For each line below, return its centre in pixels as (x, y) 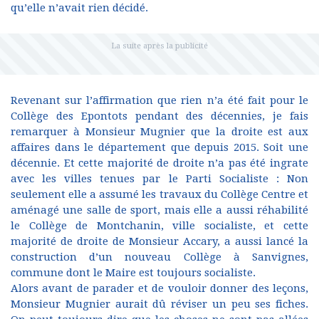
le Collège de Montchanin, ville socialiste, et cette (159, 226)
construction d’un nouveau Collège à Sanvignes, (159, 257)
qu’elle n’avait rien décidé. (79, 8)
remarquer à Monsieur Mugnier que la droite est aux (159, 132)
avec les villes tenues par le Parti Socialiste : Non (159, 179)
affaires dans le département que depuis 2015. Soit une (159, 147)
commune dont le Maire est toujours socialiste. (133, 273)
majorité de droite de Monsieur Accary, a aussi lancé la (159, 241)
